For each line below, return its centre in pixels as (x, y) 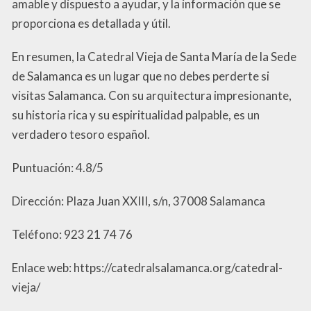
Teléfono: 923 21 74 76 (72, 234)
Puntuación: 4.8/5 (58, 167)
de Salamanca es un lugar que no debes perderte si (141, 76)
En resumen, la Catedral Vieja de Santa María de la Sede (154, 56)
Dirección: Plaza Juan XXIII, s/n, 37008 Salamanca (138, 201)
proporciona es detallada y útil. (91, 23)
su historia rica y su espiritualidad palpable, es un (136, 115)
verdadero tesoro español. (81, 134)
